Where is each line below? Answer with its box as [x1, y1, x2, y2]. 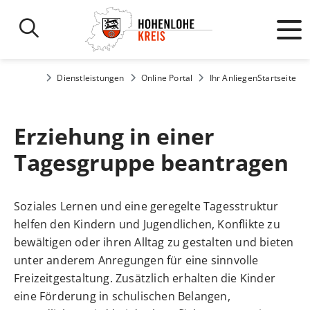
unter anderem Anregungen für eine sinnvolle [14, 253, 259, 268]
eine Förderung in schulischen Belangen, [14, 289, 230, 304]
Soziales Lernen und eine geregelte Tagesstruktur [14, 199, 279, 215]
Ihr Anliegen [209, 72, 257, 84]
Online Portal [140, 72, 193, 84]
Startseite [257, 72, 296, 84]
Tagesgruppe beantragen [14, 147, 289, 177]
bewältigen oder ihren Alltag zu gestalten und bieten [14, 235, 294, 250]
